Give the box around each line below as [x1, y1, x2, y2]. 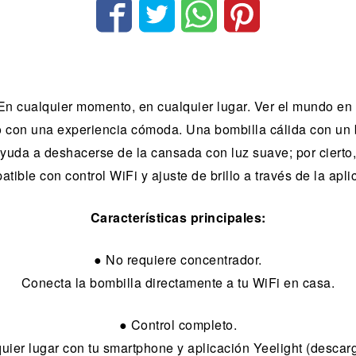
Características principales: [90, 208, 266, 227]
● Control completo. [118, 315, 238, 335]
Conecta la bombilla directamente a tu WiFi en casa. [21, 273, 335, 292]
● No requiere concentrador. [94, 250, 262, 269]
